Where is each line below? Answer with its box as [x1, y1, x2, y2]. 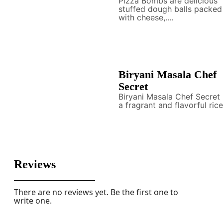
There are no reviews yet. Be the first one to [13, 187, 178, 198]
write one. [13, 195, 52, 206]
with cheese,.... [118, 12, 173, 22]
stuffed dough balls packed [118, 4, 222, 14]
